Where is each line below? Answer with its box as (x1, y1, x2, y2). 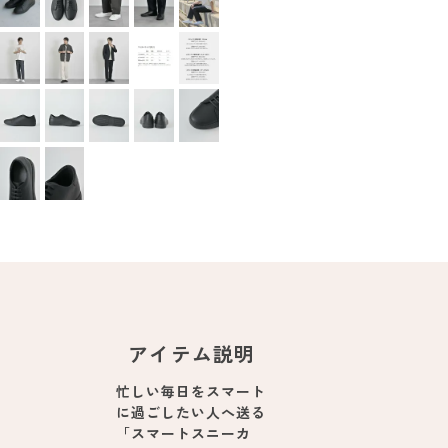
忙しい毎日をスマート (116, 381, 267, 402)
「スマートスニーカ (116, 423, 252, 444)
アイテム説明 (128, 339, 256, 369)
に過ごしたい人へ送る (116, 402, 267, 423)
